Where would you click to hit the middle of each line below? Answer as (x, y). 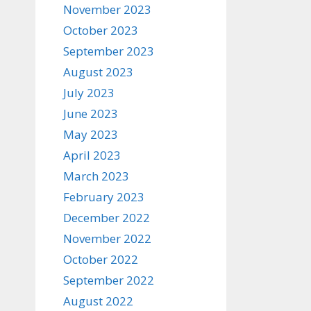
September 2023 (109, 51)
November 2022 (107, 238)
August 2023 (98, 72)
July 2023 (89, 93)
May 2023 (91, 134)
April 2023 (92, 155)
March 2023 (96, 176)
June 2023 (91, 114)
